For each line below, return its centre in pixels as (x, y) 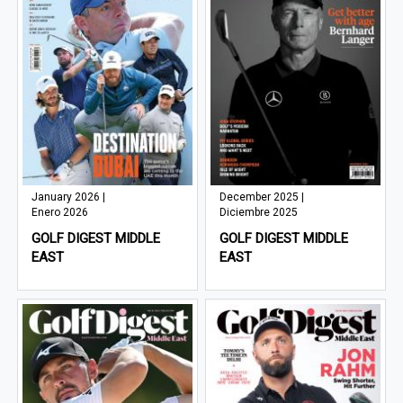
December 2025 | (262, 197)
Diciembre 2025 (259, 213)
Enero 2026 (60, 213)
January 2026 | (69, 197)
